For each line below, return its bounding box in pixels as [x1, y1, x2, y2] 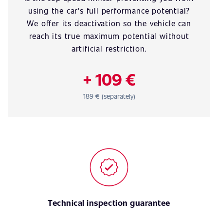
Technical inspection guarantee [48, 197, 170, 208]
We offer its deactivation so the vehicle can [27, 18, 191, 28]
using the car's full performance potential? [28, 5, 190, 16]
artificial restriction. [71, 43, 147, 54]
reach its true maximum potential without [29, 31, 189, 41]
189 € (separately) [83, 91, 135, 101]
